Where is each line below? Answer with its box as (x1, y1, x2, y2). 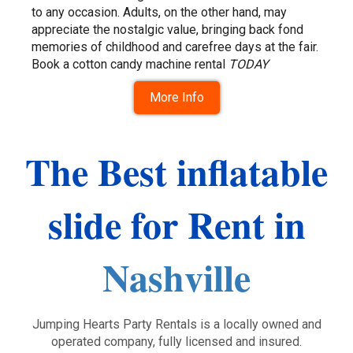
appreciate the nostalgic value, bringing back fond (32, 21, 303, 37)
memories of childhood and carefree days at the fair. (32, 39, 318, 54)
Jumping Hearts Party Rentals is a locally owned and (32, 316, 321, 332)
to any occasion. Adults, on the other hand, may (32, 4, 287, 20)
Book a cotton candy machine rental (32, 56, 229, 72)
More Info (149, 89, 204, 105)
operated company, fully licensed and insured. (51, 333, 302, 349)
